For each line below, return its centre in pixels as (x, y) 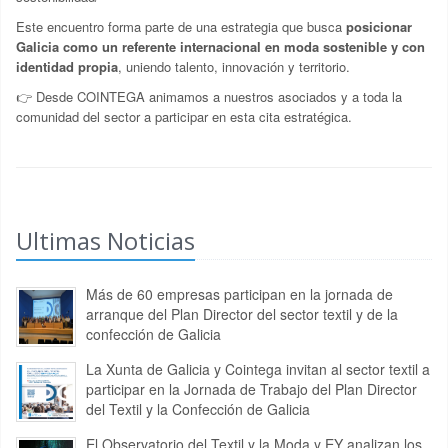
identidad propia (67, 67)
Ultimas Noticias (105, 241)
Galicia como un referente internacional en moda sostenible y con (220, 47)
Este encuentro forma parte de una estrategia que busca (181, 27)
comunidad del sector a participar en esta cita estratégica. (184, 117)
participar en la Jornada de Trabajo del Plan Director (251, 389)
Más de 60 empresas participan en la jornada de (239, 294)
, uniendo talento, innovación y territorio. (234, 67)
